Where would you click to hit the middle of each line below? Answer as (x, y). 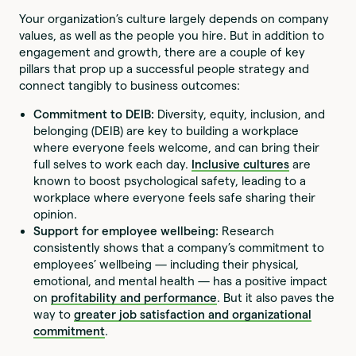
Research (248, 230)
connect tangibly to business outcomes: (130, 85)
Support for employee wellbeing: (128, 230)
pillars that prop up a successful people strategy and (164, 68)
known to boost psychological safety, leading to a (170, 180)
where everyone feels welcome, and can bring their (177, 147)
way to (54, 314)
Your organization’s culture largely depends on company (174, 18)
